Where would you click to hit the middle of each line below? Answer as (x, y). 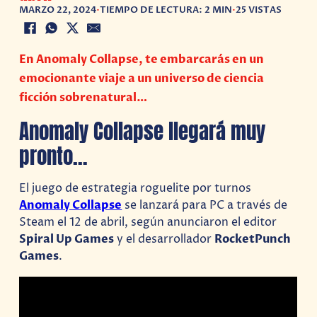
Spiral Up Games (67, 240)
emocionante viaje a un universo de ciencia (142, 78)
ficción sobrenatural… (83, 97)
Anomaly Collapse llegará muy (143, 132)
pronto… (54, 156)
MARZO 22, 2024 (58, 10)
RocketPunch (253, 240)
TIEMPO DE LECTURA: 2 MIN (166, 10)
